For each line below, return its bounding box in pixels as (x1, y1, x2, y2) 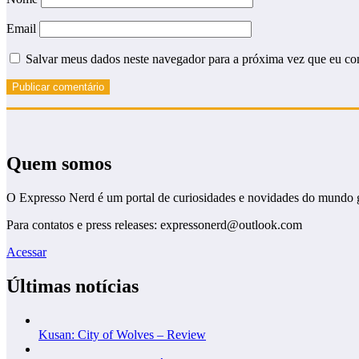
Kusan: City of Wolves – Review (38, 327, 206, 341)
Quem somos (6, 152, 111, 174)
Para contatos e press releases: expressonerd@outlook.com (6, 217, 302, 232)
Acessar (6, 244, 46, 259)
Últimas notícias (6, 275, 139, 296)
